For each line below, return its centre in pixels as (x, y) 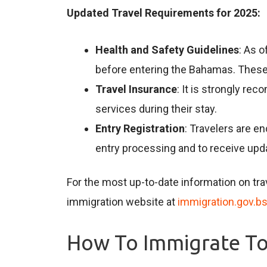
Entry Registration (140, 128)
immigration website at (122, 201)
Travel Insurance (136, 89)
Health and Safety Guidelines (167, 49)
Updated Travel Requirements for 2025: (164, 13)
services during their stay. (156, 108)
